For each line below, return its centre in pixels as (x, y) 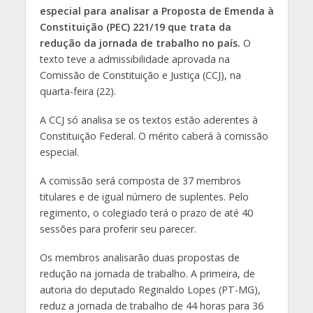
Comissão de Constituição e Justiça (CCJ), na (140, 75)
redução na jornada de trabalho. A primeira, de (147, 273)
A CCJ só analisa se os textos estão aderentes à (148, 119)
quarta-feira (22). (78, 92)
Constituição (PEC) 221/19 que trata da (135, 27)
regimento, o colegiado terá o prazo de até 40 (146, 212)
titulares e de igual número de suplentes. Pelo (144, 196)
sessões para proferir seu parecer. (118, 228)
